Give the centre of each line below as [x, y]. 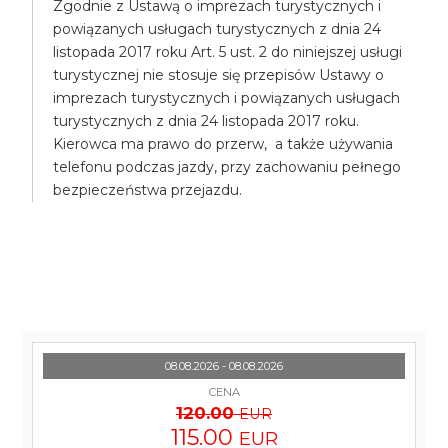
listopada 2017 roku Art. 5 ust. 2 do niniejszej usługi [228, 52]
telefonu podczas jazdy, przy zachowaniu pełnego [227, 167]
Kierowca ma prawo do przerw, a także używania [223, 144]
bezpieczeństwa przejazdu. [148, 190]
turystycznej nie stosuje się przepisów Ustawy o [219, 75]
